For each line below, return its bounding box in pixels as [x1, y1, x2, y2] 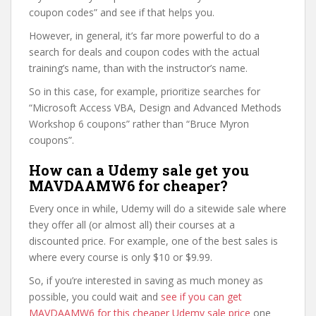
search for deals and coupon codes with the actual [29, 45, 260, 59]
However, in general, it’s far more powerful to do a [29, 29, 260, 42]
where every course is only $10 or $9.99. [29, 250, 212, 264]
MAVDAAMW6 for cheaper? [29, 176, 228, 195]
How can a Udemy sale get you [29, 161, 249, 179]
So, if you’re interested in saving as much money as [29, 274, 263, 287]
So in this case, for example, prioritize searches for [29, 85, 260, 98]
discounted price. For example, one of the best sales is [29, 234, 278, 248]
